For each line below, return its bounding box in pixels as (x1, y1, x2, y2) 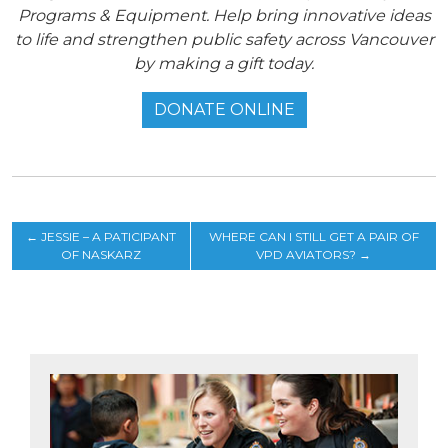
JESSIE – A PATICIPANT (41, 229, 177, 244)
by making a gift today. (134, 54, 314, 73)
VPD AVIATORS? (256, 247, 357, 262)
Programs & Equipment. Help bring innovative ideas (17, 6, 431, 25)
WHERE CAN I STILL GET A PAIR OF (208, 229, 419, 244)
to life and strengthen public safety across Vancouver (14, 30, 434, 49)
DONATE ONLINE (153, 100, 295, 119)
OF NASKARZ (61, 247, 142, 262)
